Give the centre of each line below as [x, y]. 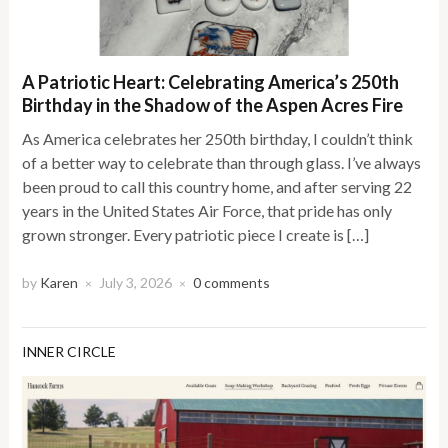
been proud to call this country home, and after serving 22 [217, 186]
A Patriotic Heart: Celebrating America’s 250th [211, 81]
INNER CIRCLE [69, 351]
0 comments [232, 282]
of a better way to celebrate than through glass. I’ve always [222, 162]
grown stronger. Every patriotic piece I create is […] [196, 234]
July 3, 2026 [136, 282]
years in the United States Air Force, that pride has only [207, 210]
